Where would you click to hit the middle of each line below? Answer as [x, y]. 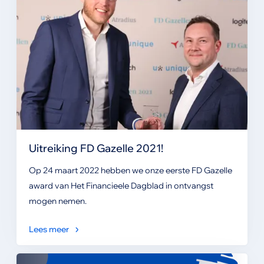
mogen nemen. [57, 201]
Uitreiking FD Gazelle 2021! [96, 148]
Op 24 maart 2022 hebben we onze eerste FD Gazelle [130, 170]
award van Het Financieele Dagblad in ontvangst [121, 185]
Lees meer [49, 229]
